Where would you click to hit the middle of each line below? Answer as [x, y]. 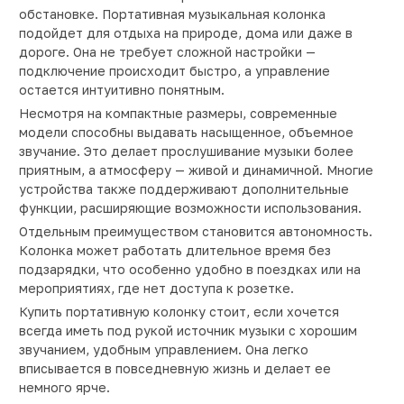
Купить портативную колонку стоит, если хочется [179, 312]
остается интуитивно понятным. [122, 90]
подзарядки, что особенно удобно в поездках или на [190, 270]
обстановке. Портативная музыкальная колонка [172, 14]
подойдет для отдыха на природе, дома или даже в [186, 33]
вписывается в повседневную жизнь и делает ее [175, 369]
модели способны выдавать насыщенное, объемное [186, 133]
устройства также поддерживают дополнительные [184, 189]
